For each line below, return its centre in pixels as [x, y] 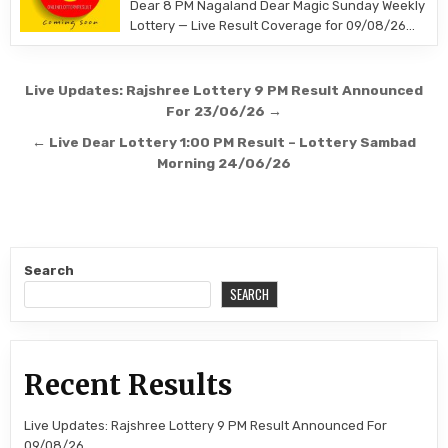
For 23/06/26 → [224, 111]
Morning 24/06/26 [224, 163]
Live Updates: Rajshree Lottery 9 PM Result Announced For [206, 425]
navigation [87, 121]
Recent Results [128, 384]
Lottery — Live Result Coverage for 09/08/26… [273, 25]
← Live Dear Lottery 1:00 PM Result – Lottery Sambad [224, 142]
